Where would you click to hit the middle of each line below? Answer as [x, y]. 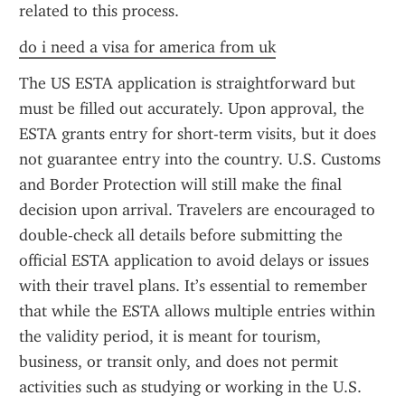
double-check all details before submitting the [181, 235]
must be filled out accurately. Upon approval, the [192, 108]
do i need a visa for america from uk [147, 47]
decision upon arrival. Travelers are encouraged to [197, 210]
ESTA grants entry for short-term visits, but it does [198, 134]
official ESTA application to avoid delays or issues [194, 260]
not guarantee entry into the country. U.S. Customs [200, 159]
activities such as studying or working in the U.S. [190, 387]
